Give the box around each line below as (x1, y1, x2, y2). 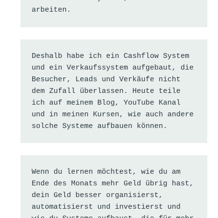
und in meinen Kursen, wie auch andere (31, 110, 194, 119)
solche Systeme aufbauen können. (31, 122, 167, 130)
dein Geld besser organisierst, (31, 191, 163, 200)
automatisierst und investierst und (31, 202, 181, 211)
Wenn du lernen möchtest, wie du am (31, 167, 181, 176)
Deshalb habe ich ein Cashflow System (31, 52, 189, 60)
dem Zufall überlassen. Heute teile (31, 87, 181, 95)
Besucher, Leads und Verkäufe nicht (31, 75, 181, 84)
